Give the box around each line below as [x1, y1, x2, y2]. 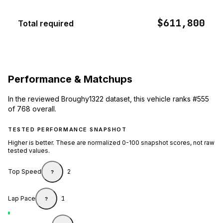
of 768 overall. [8, 105, 56, 113]
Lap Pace [8, 195, 35, 203]
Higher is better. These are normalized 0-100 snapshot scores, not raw [8, 139, 215, 147]
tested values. [8, 147, 50, 155]
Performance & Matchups [8, 73, 132, 85]
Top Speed [8, 168, 41, 176]
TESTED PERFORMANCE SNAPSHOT [8, 126, 127, 133]
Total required [18, 18, 74, 29]
